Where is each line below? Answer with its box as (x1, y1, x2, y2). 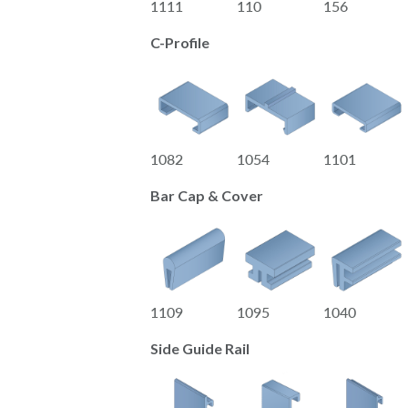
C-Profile (150, 33, 209, 51)
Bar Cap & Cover (150, 186, 263, 204)
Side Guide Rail (150, 339, 250, 357)
